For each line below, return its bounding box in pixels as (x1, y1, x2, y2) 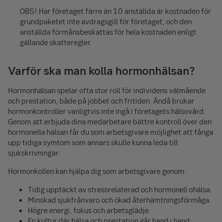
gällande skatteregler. (20, 37, 92, 47)
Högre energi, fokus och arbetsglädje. (28, 205, 151, 215)
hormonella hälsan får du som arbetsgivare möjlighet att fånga (8, 126, 213, 137)
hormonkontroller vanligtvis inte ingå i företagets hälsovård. (8, 106, 206, 116)
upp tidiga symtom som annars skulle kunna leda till (8, 137, 178, 147)
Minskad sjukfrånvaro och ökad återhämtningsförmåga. (28, 194, 211, 205)
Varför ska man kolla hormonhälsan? (8, 62, 195, 78)
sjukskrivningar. (8, 147, 59, 158)
